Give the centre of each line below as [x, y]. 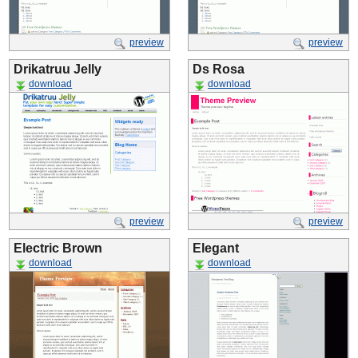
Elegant [216, 248]
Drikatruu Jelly [58, 69]
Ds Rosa [219, 69]
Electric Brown [58, 248]
